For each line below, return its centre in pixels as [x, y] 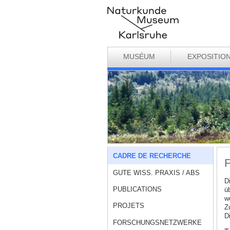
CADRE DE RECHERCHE [152, 156]
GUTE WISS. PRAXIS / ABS [157, 172]
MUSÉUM [139, 56]
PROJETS [129, 206]
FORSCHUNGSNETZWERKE [158, 222]
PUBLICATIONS [138, 189]
